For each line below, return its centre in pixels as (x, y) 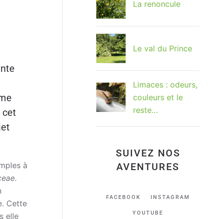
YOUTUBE (148, 213)
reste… (145, 110)
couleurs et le (158, 98)
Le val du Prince (163, 49)
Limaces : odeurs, (165, 85)
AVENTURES (148, 167)
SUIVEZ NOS (148, 153)
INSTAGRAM (170, 197)
